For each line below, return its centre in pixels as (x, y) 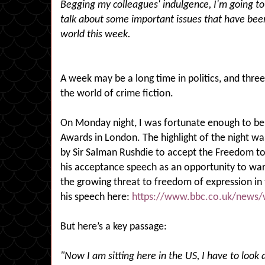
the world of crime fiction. (117, 94)
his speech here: (96, 197)
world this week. (96, 35)
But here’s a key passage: (114, 227)
